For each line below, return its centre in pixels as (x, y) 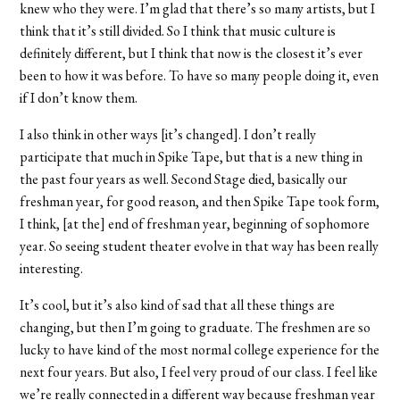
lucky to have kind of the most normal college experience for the (200, 349)
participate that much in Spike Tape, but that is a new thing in (192, 156)
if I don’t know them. (79, 97)
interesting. (52, 268)
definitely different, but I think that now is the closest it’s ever (192, 53)
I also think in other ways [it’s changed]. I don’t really (168, 134)
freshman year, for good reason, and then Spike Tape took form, (200, 201)
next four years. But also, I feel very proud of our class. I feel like (199, 371)
